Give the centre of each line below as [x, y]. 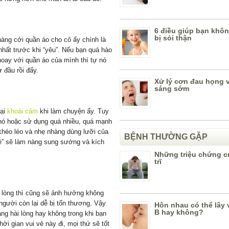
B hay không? [179, 212]
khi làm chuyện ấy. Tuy [73, 111]
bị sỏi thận [173, 38]
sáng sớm [172, 88]
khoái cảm [22, 111]
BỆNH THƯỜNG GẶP [166, 137]
